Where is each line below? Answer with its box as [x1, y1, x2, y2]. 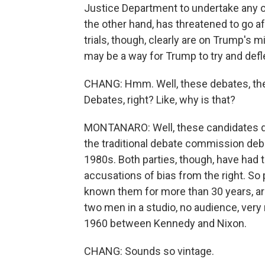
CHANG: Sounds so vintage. [84, 245, 214, 257]
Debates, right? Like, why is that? [84, 93, 235, 106]
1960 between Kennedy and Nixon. [84, 217, 247, 230]
